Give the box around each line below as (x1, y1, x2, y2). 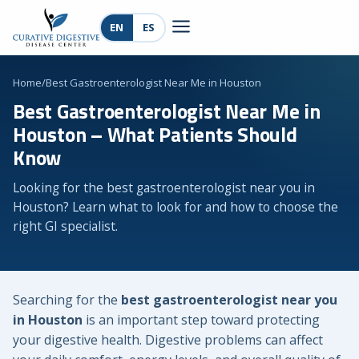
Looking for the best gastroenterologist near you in (13, 179, 315, 196)
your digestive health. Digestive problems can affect (13, 330, 323, 349)
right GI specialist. (13, 217, 118, 235)
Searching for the (13, 290, 121, 309)
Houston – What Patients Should (13, 119, 297, 150)
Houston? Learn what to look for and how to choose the (13, 198, 338, 216)
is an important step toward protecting (83, 310, 320, 329)
